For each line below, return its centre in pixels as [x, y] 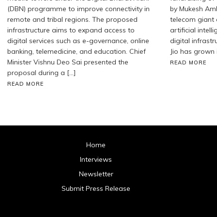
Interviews [96, 159]
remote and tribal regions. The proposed [72, 19]
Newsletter [96, 174]
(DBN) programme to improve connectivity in [78, 8]
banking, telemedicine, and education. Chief [77, 51]
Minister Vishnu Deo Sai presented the [68, 62]
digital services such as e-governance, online [78, 40]
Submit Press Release [96, 188]
